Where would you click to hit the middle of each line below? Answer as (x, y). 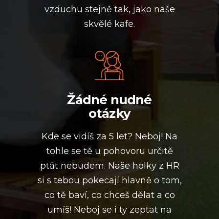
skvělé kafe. (109, 24)
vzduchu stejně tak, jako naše (109, 9)
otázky (109, 113)
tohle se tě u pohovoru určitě (109, 151)
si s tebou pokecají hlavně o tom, (109, 180)
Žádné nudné (109, 100)
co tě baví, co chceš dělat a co (109, 195)
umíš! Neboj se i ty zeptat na (109, 210)
